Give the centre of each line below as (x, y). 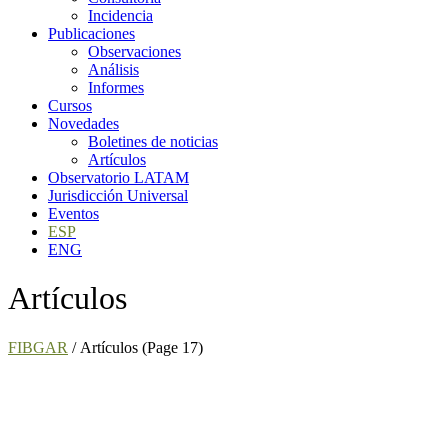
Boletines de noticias (153, 141)
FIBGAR (38, 347)
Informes (116, 87)
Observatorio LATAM (118, 177)
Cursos (70, 105)
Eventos (73, 213)
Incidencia (120, 15)
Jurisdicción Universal (118, 195)
